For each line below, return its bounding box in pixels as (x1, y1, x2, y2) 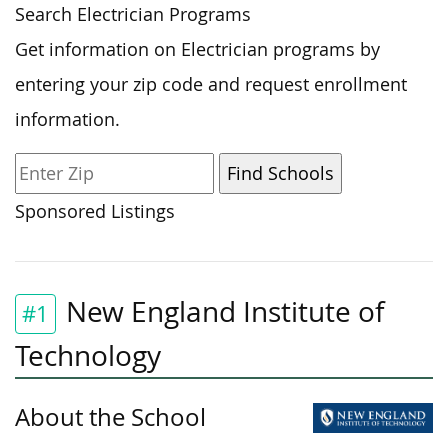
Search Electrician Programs (15, 2, 251, 26)
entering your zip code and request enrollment (15, 72, 407, 96)
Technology (15, 336, 161, 374)
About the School (15, 400, 206, 433)
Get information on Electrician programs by (15, 37, 380, 61)
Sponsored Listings (15, 199, 175, 223)
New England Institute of (66, 292, 384, 330)
